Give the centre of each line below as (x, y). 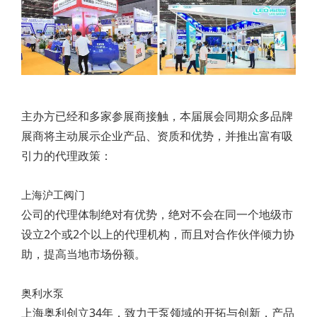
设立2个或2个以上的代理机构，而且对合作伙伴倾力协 (158, 235)
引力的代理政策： (67, 156)
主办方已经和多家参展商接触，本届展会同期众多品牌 (157, 116)
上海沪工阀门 (53, 195)
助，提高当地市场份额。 (83, 254)
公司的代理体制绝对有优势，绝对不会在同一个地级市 (157, 215)
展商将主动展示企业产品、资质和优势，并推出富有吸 (157, 136)
